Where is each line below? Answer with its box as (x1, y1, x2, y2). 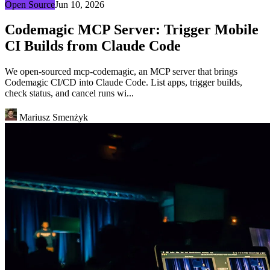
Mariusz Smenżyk (17, 112, 88, 123)
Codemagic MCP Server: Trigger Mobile (5, 22, 259, 38)
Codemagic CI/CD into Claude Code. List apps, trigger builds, (5, 77, 242, 88)
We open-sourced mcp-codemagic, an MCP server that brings (5, 66, 237, 77)
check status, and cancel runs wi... (5, 88, 134, 99)
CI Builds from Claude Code (5, 38, 181, 54)
